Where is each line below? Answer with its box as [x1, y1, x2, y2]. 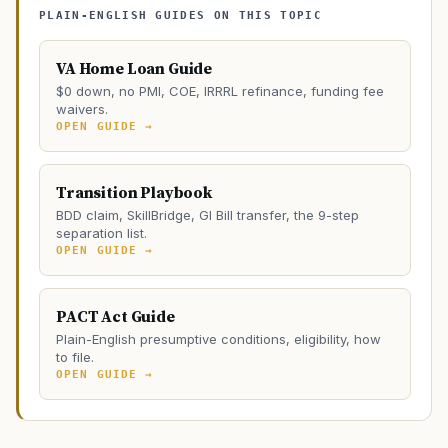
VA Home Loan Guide [56, 59, 213, 79]
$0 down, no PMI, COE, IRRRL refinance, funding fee [56, 83, 384, 99]
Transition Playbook [56, 183, 212, 203]
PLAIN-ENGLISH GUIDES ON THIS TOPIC [39, 9, 322, 22]
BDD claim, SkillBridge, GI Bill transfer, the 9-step [56, 207, 359, 223]
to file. [56, 349, 94, 365]
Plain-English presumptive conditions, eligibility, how [56, 331, 381, 347]
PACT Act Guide [56, 307, 175, 327]
